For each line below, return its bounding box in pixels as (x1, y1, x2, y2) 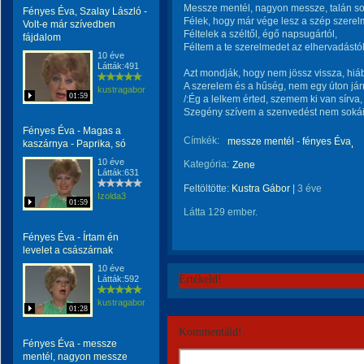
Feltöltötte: (184, 183, 232, 194)
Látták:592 (97, 274, 139, 284)
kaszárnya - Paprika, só (23, 138, 126, 149)
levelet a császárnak (23, 245, 113, 256)
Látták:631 (97, 167, 139, 177)
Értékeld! (179, 273, 222, 285)
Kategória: (184, 158, 229, 170)
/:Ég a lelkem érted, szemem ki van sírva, (184, 93, 362, 105)
